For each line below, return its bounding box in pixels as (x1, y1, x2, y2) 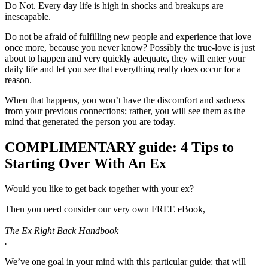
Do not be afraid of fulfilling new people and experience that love (5, 32, 251, 42)
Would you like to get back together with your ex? (5, 184, 194, 194)
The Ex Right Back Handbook (5, 226, 118, 236)
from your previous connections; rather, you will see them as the (5, 106, 245, 117)
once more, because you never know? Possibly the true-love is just (5, 42, 255, 53)
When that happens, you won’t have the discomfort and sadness (5, 95, 245, 106)
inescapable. (5, 11, 51, 22)
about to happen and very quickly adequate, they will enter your (5, 53, 245, 64)
